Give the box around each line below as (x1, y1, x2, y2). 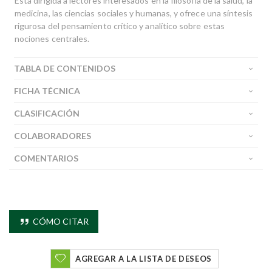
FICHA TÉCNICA (14, 86, 80, 96)
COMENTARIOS (14, 153, 78, 163)
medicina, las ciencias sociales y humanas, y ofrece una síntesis (15, 8, 253, 18)
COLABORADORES (14, 131, 91, 141)
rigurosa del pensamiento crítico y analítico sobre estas (15, 21, 225, 31)
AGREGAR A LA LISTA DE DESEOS (75, 254, 212, 263)
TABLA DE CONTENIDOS (14, 63, 115, 73)
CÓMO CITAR (30, 216, 89, 226)
